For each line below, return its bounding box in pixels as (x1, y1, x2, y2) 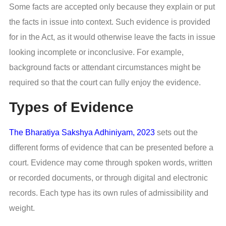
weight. (9, 203, 35, 212)
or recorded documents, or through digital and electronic (9, 173, 208, 182)
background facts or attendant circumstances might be (9, 63, 201, 72)
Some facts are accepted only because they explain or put (9, 2, 215, 11)
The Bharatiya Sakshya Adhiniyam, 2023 (9, 128, 157, 137)
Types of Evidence (9, 99, 134, 116)
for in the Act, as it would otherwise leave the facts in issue (9, 32, 215, 41)
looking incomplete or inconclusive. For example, (9, 47, 184, 56)
